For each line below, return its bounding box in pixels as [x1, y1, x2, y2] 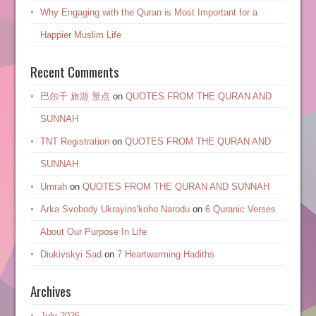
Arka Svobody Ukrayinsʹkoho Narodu [39, 204, 190, 214]
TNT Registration [39, 136, 109, 147]
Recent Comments [30, 61, 119, 81]
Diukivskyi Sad [39, 249, 102, 260]
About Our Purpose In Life [39, 226, 147, 237]
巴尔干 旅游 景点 [39, 91, 110, 102]
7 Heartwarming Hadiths [116, 249, 214, 260]
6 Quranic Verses [205, 204, 276, 214]
